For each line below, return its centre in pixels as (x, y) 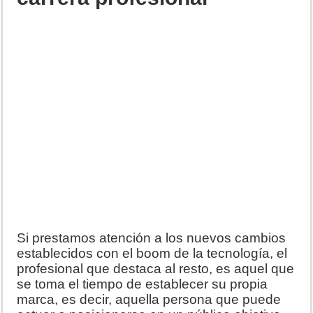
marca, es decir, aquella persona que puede (149, 299)
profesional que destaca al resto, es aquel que (156, 268)
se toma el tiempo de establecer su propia (143, 284)
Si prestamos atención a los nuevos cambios (152, 238)
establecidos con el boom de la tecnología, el (152, 253)
